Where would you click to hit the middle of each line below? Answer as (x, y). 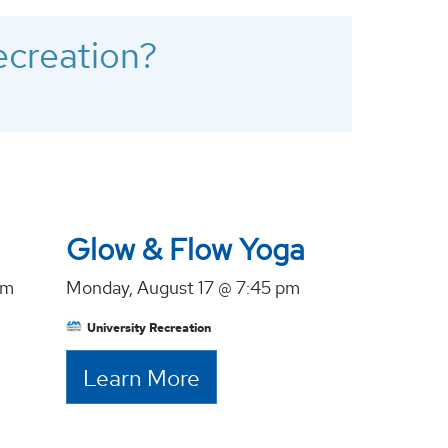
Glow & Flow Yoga (185, 250)
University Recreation (149, 327)
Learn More (141, 378)
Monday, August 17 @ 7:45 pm (182, 288)
